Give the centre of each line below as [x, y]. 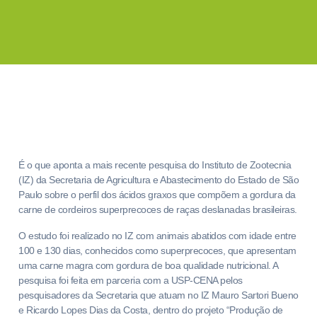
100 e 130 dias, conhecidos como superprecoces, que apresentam [157, 250]
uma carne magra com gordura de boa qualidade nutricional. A [148, 265]
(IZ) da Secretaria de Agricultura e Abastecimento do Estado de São [158, 180]
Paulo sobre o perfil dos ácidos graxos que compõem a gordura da [157, 195]
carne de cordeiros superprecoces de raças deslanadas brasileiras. [158, 209]
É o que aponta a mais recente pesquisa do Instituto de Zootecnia [155, 165]
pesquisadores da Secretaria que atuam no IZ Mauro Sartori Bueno [158, 295]
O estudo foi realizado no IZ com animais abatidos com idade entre [157, 236]
